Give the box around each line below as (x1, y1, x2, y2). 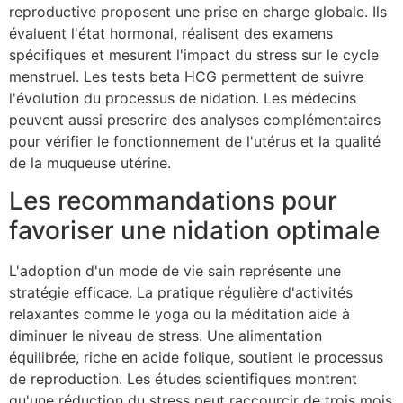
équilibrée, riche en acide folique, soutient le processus (9, 348, 383, 367)
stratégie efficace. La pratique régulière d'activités (9, 283, 353, 302)
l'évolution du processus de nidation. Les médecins (9, 88, 356, 107)
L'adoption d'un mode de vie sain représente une (9, 262, 341, 281)
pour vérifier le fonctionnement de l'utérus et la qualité (9, 131, 381, 150)
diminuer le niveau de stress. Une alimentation (9, 327, 322, 345)
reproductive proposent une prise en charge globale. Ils (9, 2, 387, 21)
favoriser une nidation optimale (9, 215, 380, 246)
